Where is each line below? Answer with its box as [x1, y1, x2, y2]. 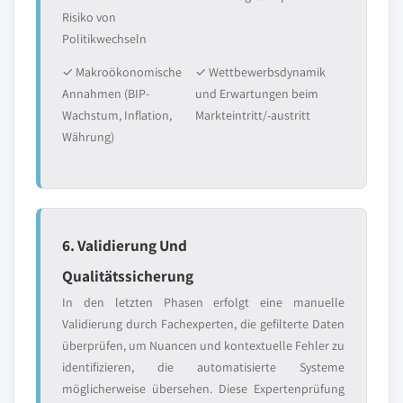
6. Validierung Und [62, 235, 187, 255]
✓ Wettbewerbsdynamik [195, 64, 326, 80]
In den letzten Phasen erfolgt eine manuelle [62, 294, 345, 310]
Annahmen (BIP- [62, 85, 149, 102]
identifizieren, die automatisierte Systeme [62, 359, 345, 375]
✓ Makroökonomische [62, 64, 182, 80]
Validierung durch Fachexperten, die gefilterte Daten [62, 316, 345, 332]
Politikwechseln [62, 31, 147, 47]
